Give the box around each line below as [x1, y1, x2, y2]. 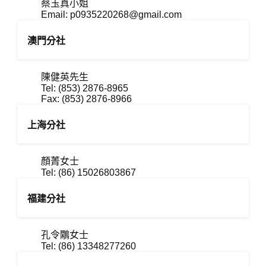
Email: [41, 9, 71, 20]
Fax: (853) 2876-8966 [41, 94, 132, 104]
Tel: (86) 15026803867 [41, 167, 137, 178]
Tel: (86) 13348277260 [41, 241, 137, 251]
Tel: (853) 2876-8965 [41, 83, 129, 93]
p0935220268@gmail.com [70, 9, 182, 20]
